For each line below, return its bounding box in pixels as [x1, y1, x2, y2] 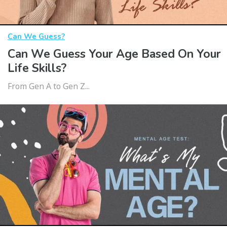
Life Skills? [8, 60, 66, 77]
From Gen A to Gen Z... [8, 81, 90, 92]
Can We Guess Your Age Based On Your [8, 46, 221, 62]
